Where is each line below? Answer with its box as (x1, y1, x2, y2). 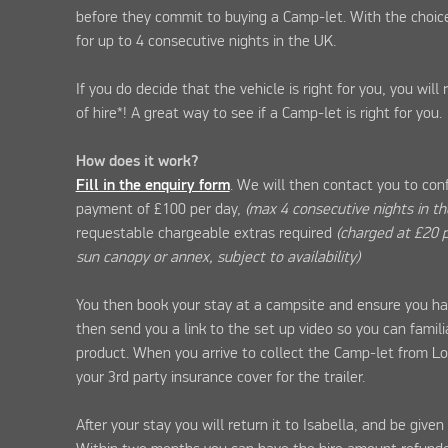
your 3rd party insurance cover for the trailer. (75, 369, 365, 386)
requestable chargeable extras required (75, 225, 336, 242)
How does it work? (75, 153, 199, 170)
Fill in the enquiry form (75, 177, 230, 194)
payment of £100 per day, (75, 201, 245, 218)
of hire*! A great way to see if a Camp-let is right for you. (75, 105, 442, 122)
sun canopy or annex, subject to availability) (75, 249, 360, 266)
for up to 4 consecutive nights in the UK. (75, 33, 336, 50)
